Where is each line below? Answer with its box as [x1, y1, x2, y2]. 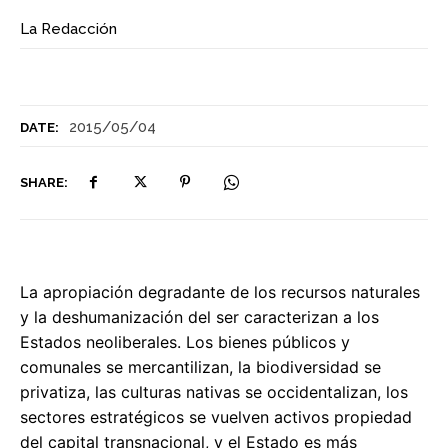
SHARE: [20, 174, 68, 190]
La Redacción [20, 20, 117, 39]
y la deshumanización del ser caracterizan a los [20, 307, 379, 328]
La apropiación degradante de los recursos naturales [20, 282, 420, 303]
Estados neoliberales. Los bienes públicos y [20, 332, 350, 353]
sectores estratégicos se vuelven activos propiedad [20, 407, 412, 428]
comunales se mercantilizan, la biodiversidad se [20, 357, 381, 378]
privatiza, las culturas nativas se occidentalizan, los [20, 382, 408, 403]
